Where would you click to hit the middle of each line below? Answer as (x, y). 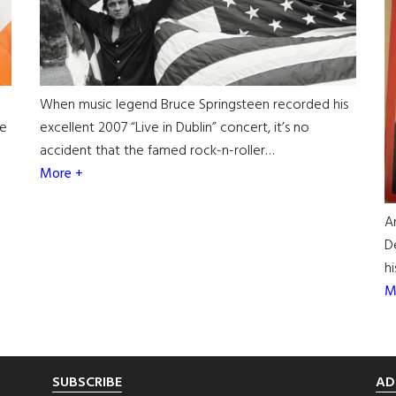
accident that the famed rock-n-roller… (156, 152)
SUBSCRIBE (87, 382)
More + (61, 175)
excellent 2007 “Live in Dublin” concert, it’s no (174, 129)
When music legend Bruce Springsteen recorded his (194, 106)
